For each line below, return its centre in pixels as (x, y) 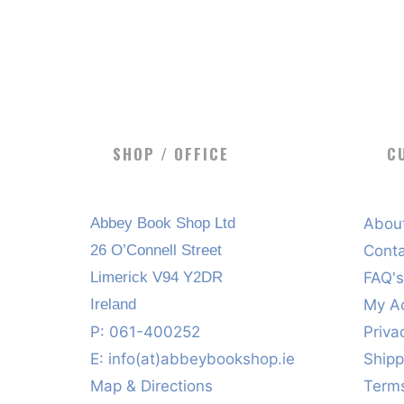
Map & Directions (151, 386)
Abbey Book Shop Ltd (162, 224)
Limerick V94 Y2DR (156, 278)
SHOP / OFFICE (171, 153)
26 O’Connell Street (156, 251)
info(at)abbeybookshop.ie (201, 359)
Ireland (113, 305)
